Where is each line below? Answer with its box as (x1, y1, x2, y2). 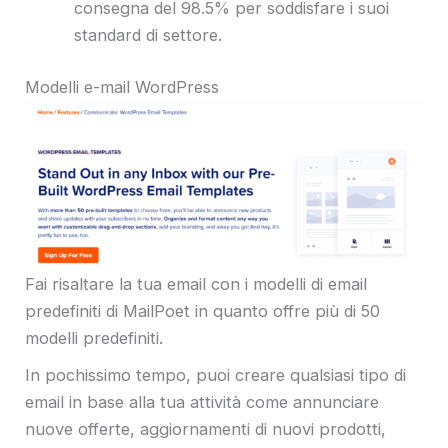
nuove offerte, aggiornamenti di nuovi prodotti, (25, 418, 386, 439)
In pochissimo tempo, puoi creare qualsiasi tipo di (25, 364, 406, 385)
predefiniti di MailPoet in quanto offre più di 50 (25, 301, 380, 322)
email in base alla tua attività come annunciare (25, 391, 379, 412)
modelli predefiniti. (25, 328, 163, 349)
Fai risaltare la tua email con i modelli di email (25, 274, 367, 295)
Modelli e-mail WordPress (25, 77, 224, 98)
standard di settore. (74, 25, 223, 46)
